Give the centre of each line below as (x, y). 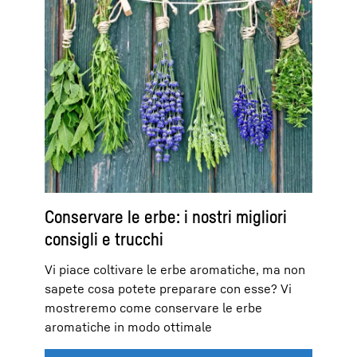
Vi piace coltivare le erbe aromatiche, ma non (175, 269)
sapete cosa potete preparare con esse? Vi (168, 288)
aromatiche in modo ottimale (128, 326)
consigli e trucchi (104, 239)
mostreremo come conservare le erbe (153, 307)
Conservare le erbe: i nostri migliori (166, 216)
